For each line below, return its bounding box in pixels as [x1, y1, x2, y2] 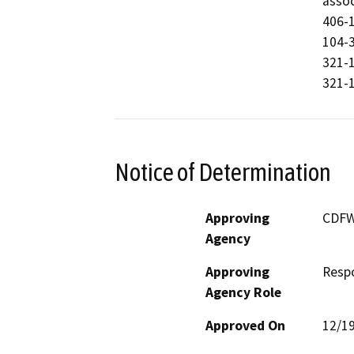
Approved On [205, 316, 285, 334]
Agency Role [205, 283, 281, 301]
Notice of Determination [115, 157, 331, 186]
